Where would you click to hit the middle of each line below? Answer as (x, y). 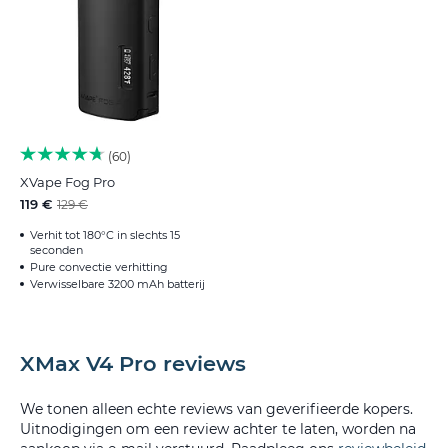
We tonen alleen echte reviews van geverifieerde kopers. (216, 409)
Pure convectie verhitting (99, 267)
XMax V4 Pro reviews (133, 364)
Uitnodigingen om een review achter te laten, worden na (218, 429)
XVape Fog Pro (67, 182)
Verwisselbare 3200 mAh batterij (117, 284)
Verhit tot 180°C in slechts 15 (105, 235)
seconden (56, 250)
